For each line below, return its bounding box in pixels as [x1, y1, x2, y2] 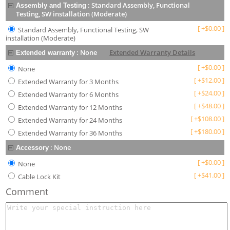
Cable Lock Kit [18, 172, 61, 182]
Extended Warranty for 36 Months [18, 128, 123, 138]
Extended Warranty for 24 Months [18, 116, 123, 125]
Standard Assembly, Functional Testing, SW [18, 25, 149, 35]
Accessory [16, 144, 49, 152]
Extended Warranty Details [109, 48, 196, 57]
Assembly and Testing [16, 2, 87, 10]
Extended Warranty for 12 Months [18, 103, 123, 112]
